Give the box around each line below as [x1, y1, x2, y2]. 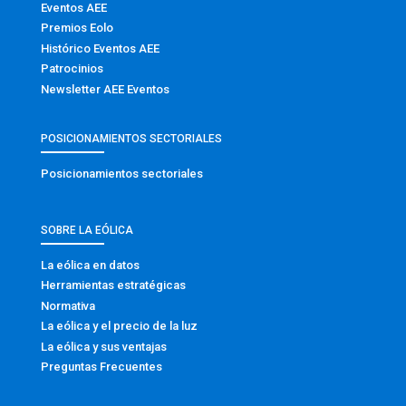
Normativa [40, 298, 95, 313]
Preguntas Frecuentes [40, 360, 162, 374]
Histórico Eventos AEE [40, 41, 159, 55]
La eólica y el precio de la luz [40, 319, 198, 333]
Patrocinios [40, 62, 103, 76]
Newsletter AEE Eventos [40, 82, 169, 96]
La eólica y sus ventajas [40, 339, 167, 353]
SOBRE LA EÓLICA [40, 223, 133, 237]
